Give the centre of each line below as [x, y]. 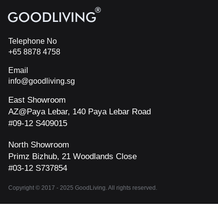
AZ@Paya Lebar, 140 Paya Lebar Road [80, 112]
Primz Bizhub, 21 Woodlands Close [73, 156]
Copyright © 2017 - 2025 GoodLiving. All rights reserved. [83, 188]
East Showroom [37, 100]
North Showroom [39, 145]
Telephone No [33, 41]
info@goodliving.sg [42, 81]
